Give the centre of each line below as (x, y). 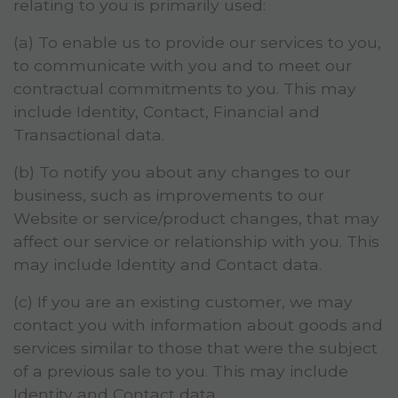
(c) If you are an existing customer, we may (183, 302)
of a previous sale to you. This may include (181, 371)
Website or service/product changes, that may (196, 219)
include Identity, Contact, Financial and (167, 112)
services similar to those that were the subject (195, 348)
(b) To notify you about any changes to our (182, 172)
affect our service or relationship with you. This (196, 242)
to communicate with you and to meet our (183, 66)
